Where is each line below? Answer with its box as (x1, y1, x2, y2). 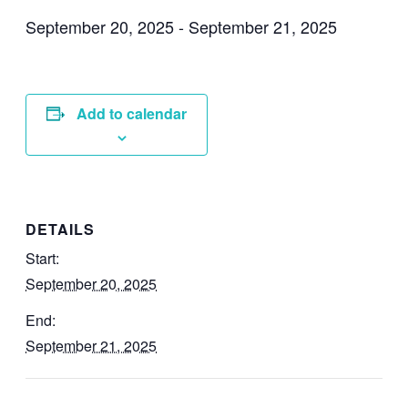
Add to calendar (76, 102, 187, 124)
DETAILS (25, 219, 95, 240)
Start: (25, 248, 59, 270)
